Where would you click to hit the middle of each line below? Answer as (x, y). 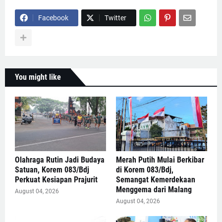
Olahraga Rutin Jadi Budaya (60, 160)
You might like (38, 77)
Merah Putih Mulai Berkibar (160, 160)
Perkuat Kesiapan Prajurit (56, 180)
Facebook (53, 18)
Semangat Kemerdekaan (156, 180)
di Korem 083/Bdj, (145, 170)
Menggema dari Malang (154, 190)
